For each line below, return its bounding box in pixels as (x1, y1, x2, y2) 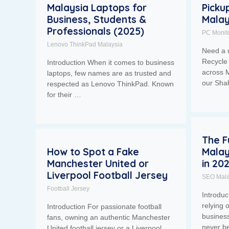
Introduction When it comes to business (47, 58, 175, 66)
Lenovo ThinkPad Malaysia (47, 40, 123, 48)
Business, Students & (47, 13, 147, 26)
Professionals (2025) (47, 25, 145, 37)
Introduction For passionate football (47, 202, 162, 211)
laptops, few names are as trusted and (47, 68, 172, 77)
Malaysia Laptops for (47, 1, 147, 14)
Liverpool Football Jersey (47, 169, 168, 181)
